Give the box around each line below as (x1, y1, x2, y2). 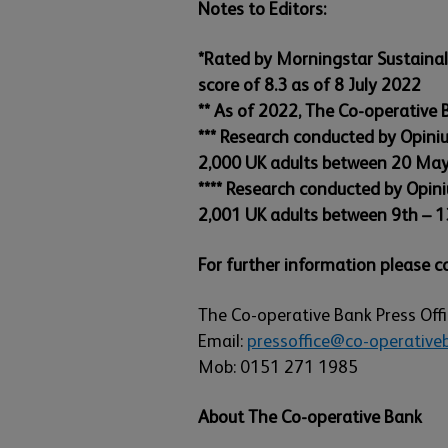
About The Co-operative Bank (198, 407, 422, 427)
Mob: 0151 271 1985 (198, 357, 358, 377)
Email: (198, 331, 247, 351)
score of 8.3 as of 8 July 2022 (198, 75, 421, 95)
